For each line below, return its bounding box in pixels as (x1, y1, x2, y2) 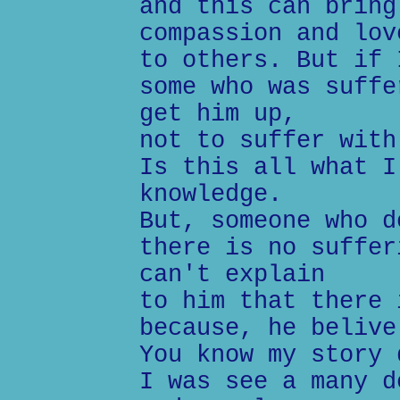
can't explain (139, 262, 325, 288)
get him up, (139, 101, 296, 128)
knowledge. (139, 181, 282, 208)
